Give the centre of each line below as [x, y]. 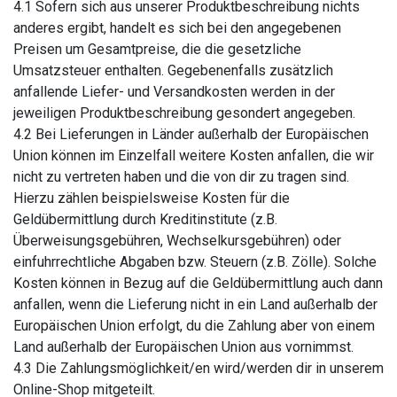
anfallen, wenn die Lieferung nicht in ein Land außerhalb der [195, 304]
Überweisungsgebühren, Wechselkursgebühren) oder [177, 241]
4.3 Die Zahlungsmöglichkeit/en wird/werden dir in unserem [198, 368]
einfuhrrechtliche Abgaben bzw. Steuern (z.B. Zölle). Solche [195, 262]
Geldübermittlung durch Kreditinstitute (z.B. [145, 219]
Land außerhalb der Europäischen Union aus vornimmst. [183, 347]
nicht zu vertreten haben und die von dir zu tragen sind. [181, 177]
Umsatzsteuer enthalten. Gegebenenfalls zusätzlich [173, 70]
